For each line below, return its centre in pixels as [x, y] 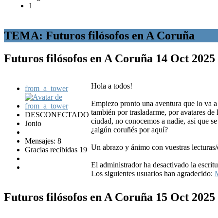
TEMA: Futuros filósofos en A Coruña [99, 35]
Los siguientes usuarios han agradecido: [153, 173]
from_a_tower [46, 88]
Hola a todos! [112, 86]
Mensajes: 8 [43, 141]
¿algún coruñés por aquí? [129, 129]
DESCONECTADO [57, 114]
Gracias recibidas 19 [56, 149]
